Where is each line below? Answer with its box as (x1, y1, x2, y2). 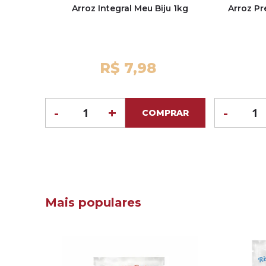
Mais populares (45, 195, 141, 210)
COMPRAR (142, 107, 189, 119)
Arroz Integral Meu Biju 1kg (71, 3, 188, 14)
